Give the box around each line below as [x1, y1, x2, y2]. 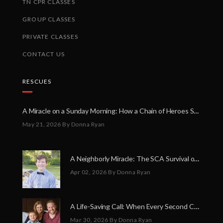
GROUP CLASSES [22, 15, 76, 23]
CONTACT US [22, 50, 65, 58]
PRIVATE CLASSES [22, 33, 78, 40]
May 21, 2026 [22, 120, 61, 128]
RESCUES [22, 78, 52, 85]
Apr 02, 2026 [70, 168, 107, 176]
